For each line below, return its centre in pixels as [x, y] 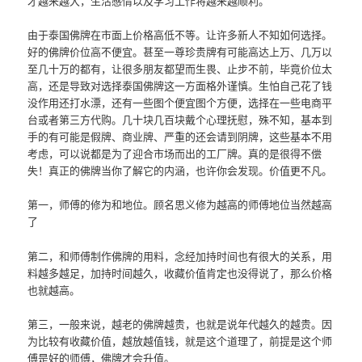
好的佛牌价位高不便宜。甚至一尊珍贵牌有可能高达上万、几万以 [180, 52]
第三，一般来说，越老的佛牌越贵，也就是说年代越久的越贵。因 [180, 323]
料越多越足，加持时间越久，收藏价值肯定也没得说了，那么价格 [180, 272]
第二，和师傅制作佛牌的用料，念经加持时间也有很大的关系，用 [180, 255]
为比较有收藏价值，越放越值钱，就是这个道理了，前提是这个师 [180, 340]
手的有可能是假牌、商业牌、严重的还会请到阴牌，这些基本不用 [180, 137]
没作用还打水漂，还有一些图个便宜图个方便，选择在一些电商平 [180, 103]
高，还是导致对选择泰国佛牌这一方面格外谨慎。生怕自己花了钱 [180, 86]
